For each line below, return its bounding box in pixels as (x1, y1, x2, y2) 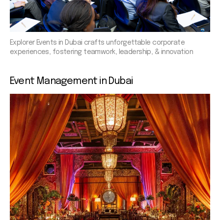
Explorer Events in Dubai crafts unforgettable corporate (10, 39, 185, 46)
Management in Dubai (36, 76, 133, 86)
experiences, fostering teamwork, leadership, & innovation (10, 48, 193, 55)
